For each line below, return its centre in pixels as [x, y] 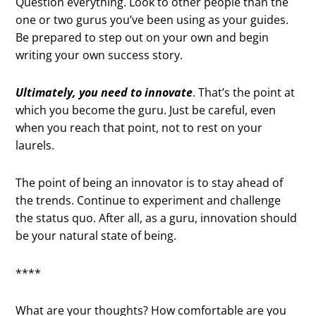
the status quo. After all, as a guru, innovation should [157, 218]
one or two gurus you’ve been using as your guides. [152, 19]
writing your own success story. [99, 55]
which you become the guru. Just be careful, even [146, 110]
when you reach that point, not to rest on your [139, 127]
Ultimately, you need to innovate [104, 92]
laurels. [35, 145]
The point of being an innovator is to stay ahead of [150, 182]
